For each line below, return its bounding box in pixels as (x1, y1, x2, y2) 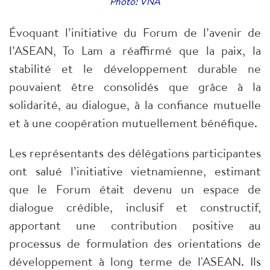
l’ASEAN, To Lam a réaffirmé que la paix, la (9, 42, 261, 59)
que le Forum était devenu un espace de (9, 181, 261, 198)
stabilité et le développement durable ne (9, 60, 261, 77)
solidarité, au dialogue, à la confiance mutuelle (9, 96, 261, 113)
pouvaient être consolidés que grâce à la (9, 78, 261, 95)
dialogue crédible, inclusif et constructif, (9, 199, 261, 216)
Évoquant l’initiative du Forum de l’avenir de (9, 24, 261, 41)
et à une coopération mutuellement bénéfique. (9, 115, 257, 131)
